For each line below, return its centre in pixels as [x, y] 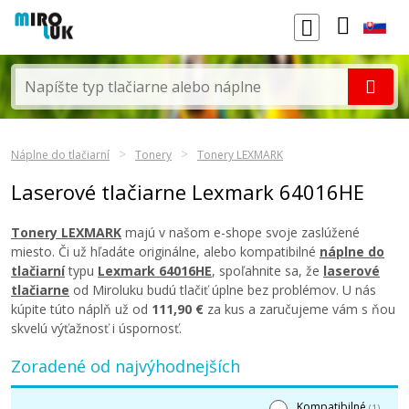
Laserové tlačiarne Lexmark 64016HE [188, 192]
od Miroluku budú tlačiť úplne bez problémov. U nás [223, 290]
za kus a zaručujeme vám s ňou [299, 309]
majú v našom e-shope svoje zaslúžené [241, 232]
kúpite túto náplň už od [81, 309]
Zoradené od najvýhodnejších [126, 366]
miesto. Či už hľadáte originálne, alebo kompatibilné [165, 252]
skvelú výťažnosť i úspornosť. [96, 328]
